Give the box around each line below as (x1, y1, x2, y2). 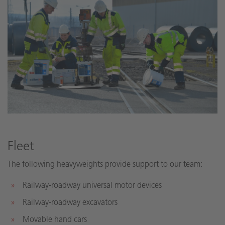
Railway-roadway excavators (23, 197, 118, 207)
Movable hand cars (23, 214, 87, 224)
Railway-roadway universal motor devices (23, 180, 162, 190)
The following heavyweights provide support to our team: (8, 159, 202, 169)
